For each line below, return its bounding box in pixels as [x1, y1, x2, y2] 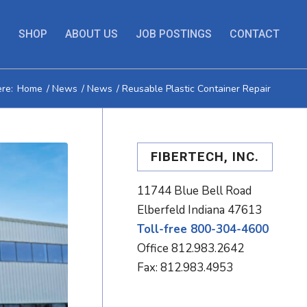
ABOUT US [65, 27, 119, 40]
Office [137, 241, 172, 256]
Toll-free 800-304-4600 [137, 221, 269, 237]
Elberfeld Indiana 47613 [137, 202, 262, 218]
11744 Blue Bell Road [137, 183, 252, 199]
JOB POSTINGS [136, 27, 212, 40]
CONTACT [230, 27, 280, 40]
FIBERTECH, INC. [151, 149, 260, 164]
